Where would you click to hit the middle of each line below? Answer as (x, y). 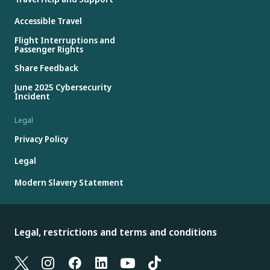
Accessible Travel (48, 21)
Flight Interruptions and (65, 40)
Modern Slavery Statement (69, 183)
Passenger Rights (49, 49)
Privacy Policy (41, 139)
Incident (32, 96)
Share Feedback (46, 68)
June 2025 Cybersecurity (63, 87)
